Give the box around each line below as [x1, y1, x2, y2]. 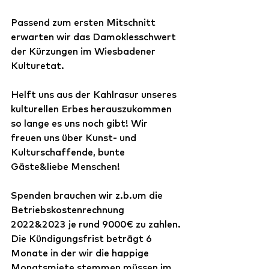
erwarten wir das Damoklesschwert [11, 31, 178, 43]
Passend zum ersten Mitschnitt [11, 16, 158, 28]
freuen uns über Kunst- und [11, 131, 139, 144]
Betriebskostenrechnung [11, 204, 127, 216]
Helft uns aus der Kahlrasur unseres [11, 88, 179, 100]
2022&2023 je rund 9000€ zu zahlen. [11, 218, 181, 230]
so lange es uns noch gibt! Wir [11, 117, 150, 129]
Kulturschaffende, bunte [11, 146, 127, 158]
